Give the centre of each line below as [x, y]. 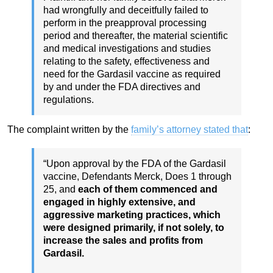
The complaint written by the [69, 130]
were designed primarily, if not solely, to [134, 228]
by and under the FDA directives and [122, 87]
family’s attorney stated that [190, 130]
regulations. [69, 100]
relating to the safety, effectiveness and [126, 62]
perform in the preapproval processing [125, 23]
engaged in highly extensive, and [119, 202]
